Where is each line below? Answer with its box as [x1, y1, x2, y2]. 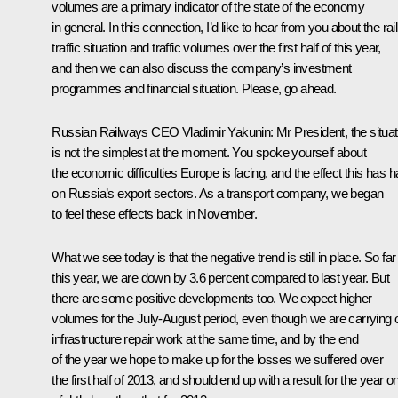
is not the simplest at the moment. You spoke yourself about [52, 144, 366, 160]
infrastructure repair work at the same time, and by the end [52, 330, 358, 346]
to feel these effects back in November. [52, 205, 260, 221]
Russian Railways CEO [52, 123, 182, 139]
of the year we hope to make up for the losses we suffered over [52, 351, 384, 367]
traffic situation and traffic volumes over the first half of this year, [52, 39, 381, 55]
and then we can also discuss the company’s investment [52, 60, 352, 76]
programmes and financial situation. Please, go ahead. [52, 80, 339, 96]
